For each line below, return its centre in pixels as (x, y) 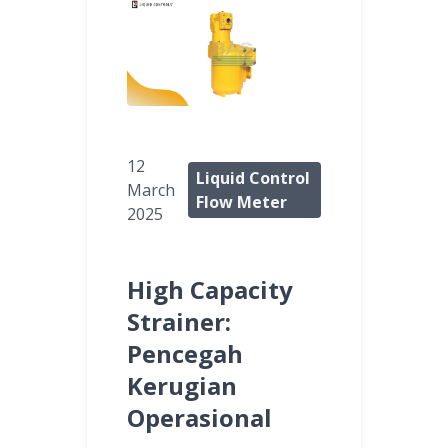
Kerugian (182, 386)
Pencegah (185, 354)
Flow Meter (242, 202)
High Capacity (210, 290)
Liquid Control (253, 178)
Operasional (199, 418)
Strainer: (179, 322)
